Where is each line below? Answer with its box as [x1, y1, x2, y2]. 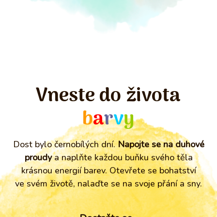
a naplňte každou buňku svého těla [51, 152, 193, 163]
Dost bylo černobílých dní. [13, 139, 118, 150]
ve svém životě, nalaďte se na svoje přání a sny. [15, 178, 202, 189]
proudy [24, 152, 52, 163]
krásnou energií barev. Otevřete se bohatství [21, 165, 196, 176]
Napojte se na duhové [117, 139, 204, 150]
